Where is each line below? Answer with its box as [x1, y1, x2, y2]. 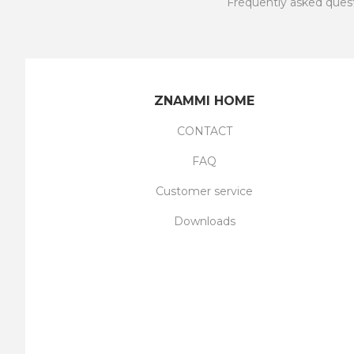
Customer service [156, 184, 254, 199]
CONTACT [176, 124, 232, 139]
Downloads [173, 214, 235, 229]
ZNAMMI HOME [154, 93, 255, 109]
